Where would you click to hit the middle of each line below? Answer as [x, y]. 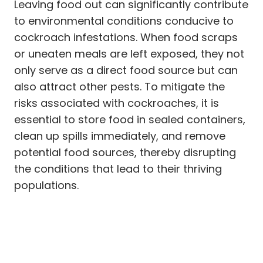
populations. [46, 185]
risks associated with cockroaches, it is [117, 103]
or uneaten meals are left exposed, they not [129, 53]
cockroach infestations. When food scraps [126, 37]
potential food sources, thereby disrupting [125, 152]
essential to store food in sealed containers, [130, 119]
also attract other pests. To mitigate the [119, 86]
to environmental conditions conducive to [124, 21]
